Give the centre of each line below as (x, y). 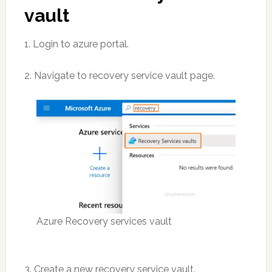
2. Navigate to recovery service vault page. (119, 76)
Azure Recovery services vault (104, 221)
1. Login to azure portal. (76, 44)
